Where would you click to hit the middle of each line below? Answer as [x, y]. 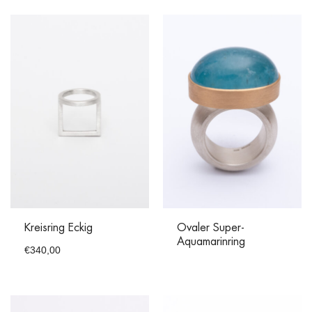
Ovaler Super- [211, 228]
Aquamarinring [211, 242]
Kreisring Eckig [58, 228]
